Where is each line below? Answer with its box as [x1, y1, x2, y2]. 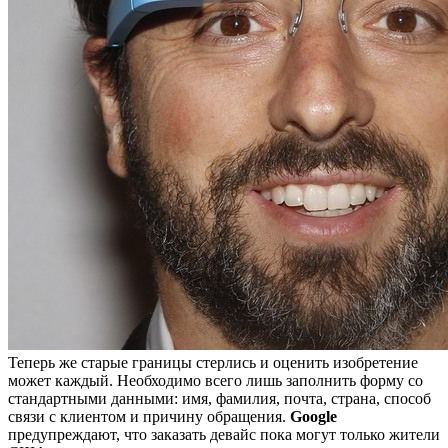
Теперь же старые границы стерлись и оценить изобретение [8, 353, 418, 371]
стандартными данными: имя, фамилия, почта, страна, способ [8, 389, 431, 407]
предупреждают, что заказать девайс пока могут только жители [8, 425, 440, 443]
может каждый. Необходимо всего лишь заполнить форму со [8, 371, 423, 389]
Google [290, 407, 337, 425]
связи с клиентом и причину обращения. [8, 407, 290, 425]
